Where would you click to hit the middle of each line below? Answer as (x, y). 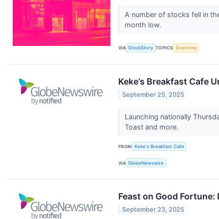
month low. (144, 24)
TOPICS (164, 48)
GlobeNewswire (146, 163)
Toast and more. (152, 127)
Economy (186, 48)
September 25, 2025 (153, 95)
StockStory (141, 48)
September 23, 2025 (153, 210)
